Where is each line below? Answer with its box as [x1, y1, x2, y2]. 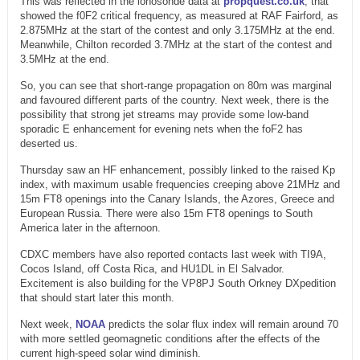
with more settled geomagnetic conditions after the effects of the [19, 333, 320, 346]
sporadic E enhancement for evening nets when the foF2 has [19, 123, 303, 136]
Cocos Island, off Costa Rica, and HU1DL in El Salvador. [19, 263, 284, 276]
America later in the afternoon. [19, 222, 161, 235]
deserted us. [19, 137, 78, 150]
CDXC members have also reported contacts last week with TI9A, [19, 248, 326, 261]
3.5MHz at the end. [19, 53, 109, 66]
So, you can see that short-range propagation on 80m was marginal [19, 80, 332, 92]
